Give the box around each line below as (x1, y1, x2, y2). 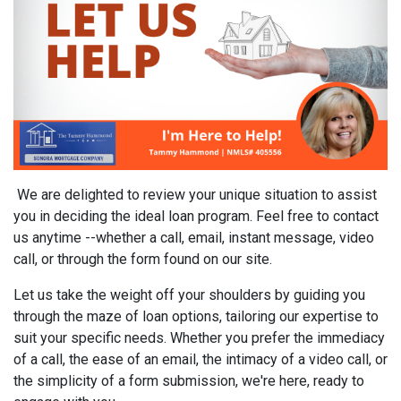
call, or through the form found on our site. (13, 251, 272, 269)
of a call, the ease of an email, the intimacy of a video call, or (13, 351, 388, 369)
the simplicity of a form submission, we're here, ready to (13, 372, 364, 390)
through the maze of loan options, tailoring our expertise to (13, 308, 379, 326)
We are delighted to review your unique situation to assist (13, 186, 377, 204)
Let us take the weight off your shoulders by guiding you (13, 286, 365, 304)
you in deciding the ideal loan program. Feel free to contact (13, 208, 379, 226)
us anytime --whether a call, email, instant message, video (13, 229, 374, 247)
